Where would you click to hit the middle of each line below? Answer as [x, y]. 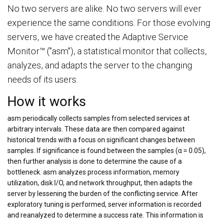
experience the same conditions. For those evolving [109, 23]
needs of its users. [43, 80]
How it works [47, 102]
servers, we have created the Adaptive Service [98, 37]
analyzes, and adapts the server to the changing [100, 66]
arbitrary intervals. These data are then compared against [96, 129]
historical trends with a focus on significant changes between [101, 140]
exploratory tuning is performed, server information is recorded [104, 205]
